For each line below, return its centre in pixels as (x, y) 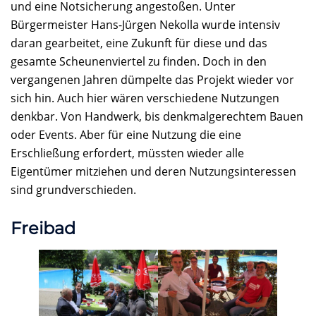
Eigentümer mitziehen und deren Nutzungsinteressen (153, 171)
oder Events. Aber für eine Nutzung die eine (126, 134)
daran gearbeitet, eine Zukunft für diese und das (139, 43)
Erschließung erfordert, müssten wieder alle (127, 153)
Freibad (43, 229)
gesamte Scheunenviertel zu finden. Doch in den (139, 61)
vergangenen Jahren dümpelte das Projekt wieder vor (152, 79)
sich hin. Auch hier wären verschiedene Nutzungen (145, 98)
